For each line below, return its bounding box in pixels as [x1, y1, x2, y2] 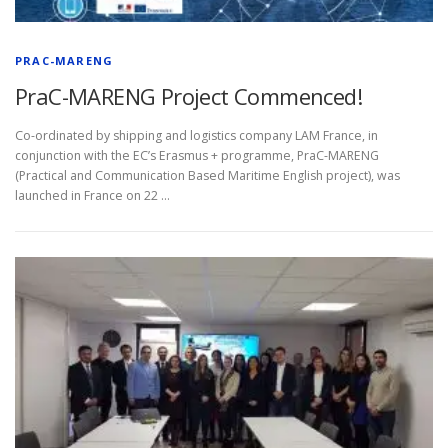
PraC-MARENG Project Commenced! [15, 80, 362, 111]
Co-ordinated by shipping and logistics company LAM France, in [15, 126, 378, 144]
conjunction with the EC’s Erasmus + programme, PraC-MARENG [15, 146, 379, 164]
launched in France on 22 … [15, 186, 170, 204]
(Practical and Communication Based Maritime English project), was [15, 166, 400, 184]
